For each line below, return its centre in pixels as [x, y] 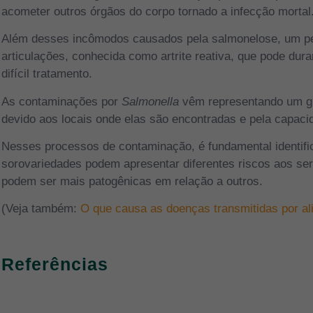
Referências [55, 264]
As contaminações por [61, 101]
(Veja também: [39, 209]
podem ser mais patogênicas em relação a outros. [132, 181]
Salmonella [150, 101]
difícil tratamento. [47, 74]
